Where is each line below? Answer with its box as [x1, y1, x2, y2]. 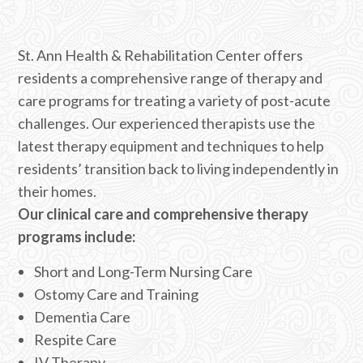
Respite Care [34, 331, 117, 348]
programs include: [18, 228, 136, 246]
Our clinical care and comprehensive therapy [18, 205, 310, 223]
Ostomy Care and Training [34, 285, 199, 303]
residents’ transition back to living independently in [18, 160, 340, 177]
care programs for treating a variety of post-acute [18, 92, 331, 109]
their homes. [18, 182, 97, 200]
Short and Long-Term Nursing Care [34, 263, 254, 280]
